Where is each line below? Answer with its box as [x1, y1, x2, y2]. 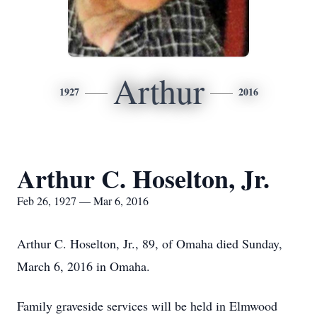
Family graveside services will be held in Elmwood [17, 297, 277, 314]
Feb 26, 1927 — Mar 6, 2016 [17, 193, 149, 208]
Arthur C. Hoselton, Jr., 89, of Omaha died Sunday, [17, 235, 282, 252]
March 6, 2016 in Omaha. [17, 258, 150, 275]
